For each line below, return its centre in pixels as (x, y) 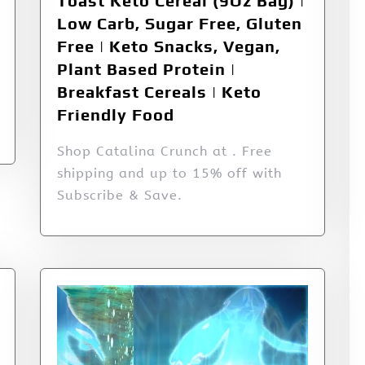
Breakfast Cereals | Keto (159, 92)
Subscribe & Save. (120, 196)
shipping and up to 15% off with (169, 174)
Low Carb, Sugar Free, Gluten (180, 24)
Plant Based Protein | (146, 69)
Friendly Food (116, 115)
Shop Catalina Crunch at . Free (165, 152)
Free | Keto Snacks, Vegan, (169, 46)
